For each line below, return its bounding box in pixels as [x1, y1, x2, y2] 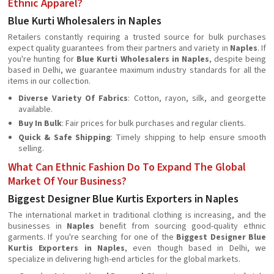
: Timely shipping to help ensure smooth [111, 131, 266, 144]
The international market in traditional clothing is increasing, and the [8, 209, 266, 221]
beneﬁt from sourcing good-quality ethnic [100, 220, 267, 232]
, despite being [209, 53, 267, 65]
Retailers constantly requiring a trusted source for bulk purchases [8, 31, 266, 43]
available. [18, 103, 53, 116]
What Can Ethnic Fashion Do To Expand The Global [8, 160, 246, 175]
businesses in [8, 220, 67, 232]
